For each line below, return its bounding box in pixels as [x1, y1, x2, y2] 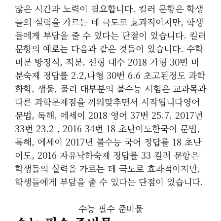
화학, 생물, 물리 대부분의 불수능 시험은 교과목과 [15, 82, 206, 95]
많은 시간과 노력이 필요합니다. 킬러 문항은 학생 [15, 2, 203, 15]
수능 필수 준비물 [78, 202, 143, 215]
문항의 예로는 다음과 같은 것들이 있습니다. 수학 [15, 42, 203, 55]
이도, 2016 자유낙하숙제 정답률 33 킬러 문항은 [15, 148, 199, 161]
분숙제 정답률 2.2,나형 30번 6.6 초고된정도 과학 [15, 69, 205, 81]
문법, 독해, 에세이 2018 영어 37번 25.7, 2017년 [15, 109, 203, 121]
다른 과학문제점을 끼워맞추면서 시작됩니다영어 [15, 95, 200, 108]
